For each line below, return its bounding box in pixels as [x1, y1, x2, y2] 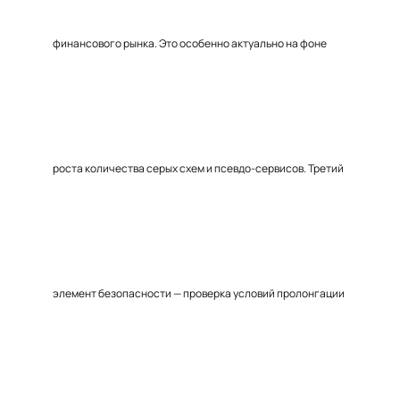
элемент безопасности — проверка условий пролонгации [53, 286, 345, 301]
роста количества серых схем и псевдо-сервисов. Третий [53, 161, 344, 176]
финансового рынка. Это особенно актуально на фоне [53, 36, 327, 51]
